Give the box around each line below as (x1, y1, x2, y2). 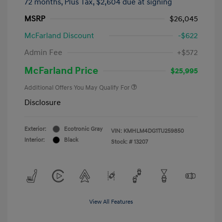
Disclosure (24, 97, 61, 108)
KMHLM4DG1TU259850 (123, 127, 184, 135)
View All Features (89, 198, 133, 206)
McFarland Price (24, 64, 98, 77)
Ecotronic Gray (64, 125, 103, 133)
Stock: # (111, 138, 132, 146)
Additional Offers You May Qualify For (24, 83, 130, 92)
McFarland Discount (24, 30, 94, 41)
